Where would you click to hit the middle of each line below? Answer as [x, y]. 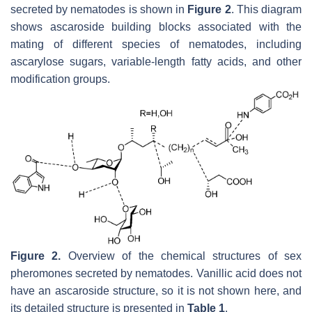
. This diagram [266, 9]
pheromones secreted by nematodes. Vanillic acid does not [156, 273]
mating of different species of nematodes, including [156, 44]
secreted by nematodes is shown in [99, 9]
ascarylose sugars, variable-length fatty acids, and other [156, 61]
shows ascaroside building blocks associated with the [156, 26]
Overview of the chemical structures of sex [181, 256]
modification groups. [60, 79]
